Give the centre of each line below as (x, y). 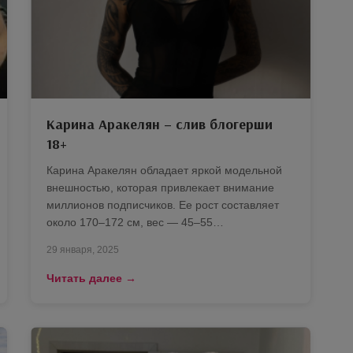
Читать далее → (91, 279)
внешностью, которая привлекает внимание (160, 188)
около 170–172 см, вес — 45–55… (135, 223)
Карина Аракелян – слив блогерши (160, 124)
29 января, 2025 (83, 250)
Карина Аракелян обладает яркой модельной (164, 171)
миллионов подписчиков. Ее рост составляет (163, 205)
